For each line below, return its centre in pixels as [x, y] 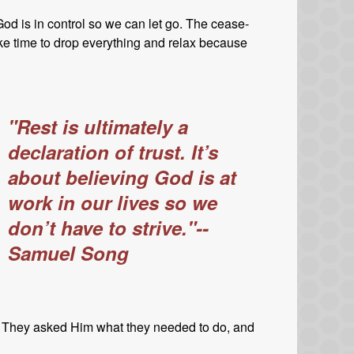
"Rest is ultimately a [98, 127]
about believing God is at [122, 177]
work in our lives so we [113, 203]
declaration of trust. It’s [113, 152]
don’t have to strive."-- [108, 228]
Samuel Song [68, 253]
